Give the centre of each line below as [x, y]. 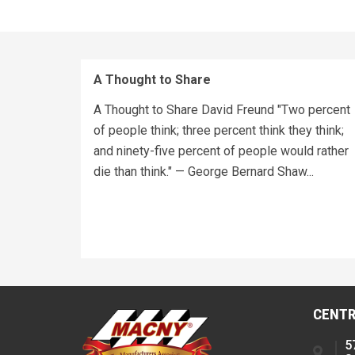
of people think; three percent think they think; [219, 130]
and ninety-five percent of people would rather [221, 151]
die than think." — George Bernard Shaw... [204, 171]
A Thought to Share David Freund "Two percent [222, 109]
